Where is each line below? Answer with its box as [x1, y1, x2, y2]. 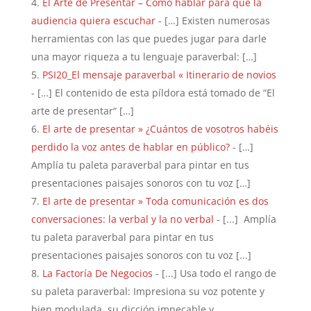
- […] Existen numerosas [155, 13, 270, 27]
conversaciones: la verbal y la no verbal [31, 212, 214, 226]
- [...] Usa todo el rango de [152, 266, 276, 280]
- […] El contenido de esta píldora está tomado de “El [31, 85, 275, 99]
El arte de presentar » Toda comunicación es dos [42, 194, 269, 208]
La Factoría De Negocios [42, 266, 153, 280]
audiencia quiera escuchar [31, 13, 155, 27]
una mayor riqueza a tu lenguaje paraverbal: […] [31, 49, 257, 63]
